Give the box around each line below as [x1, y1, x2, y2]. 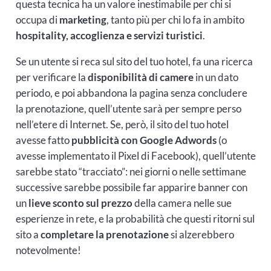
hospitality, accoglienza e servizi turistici [15, 29, 203, 42]
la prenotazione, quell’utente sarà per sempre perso [15, 102, 241, 116]
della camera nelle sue [132, 197, 232, 210]
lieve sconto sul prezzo [28, 197, 132, 210]
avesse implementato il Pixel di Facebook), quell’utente [15, 149, 256, 163]
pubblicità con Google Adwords [71, 134, 217, 147]
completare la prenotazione [40, 228, 169, 241]
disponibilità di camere [87, 71, 194, 84]
